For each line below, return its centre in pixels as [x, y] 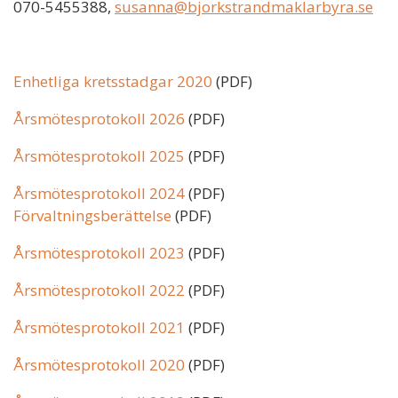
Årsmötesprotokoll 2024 [99, 193]
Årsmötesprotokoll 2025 [99, 155]
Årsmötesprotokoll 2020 [99, 364]
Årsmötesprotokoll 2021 [99, 327]
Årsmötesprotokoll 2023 [99, 252]
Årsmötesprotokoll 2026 [99, 118]
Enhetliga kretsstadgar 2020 [113, 81]
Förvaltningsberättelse [92, 215]
